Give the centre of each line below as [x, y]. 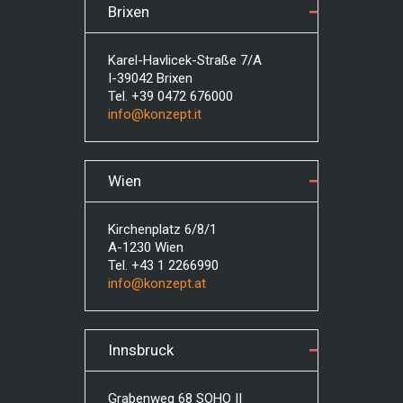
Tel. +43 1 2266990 [163, 265]
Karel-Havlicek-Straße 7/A [185, 60]
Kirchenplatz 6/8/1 [162, 229]
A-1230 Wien [146, 247]
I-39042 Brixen [150, 78]
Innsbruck [141, 350]
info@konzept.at [157, 283]
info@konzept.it [155, 114]
